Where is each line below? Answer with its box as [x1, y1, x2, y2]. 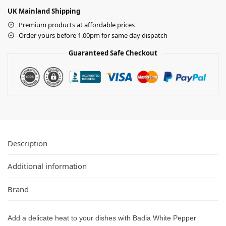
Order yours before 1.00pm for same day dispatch [19, 30, 167, 40]
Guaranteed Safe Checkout [69, 48, 157, 58]
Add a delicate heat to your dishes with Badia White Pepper [8, 213, 196, 222]
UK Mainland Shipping [8, 6, 80, 16]
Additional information [8, 161, 87, 172]
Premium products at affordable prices [19, 20, 135, 29]
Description [8, 138, 47, 148]
